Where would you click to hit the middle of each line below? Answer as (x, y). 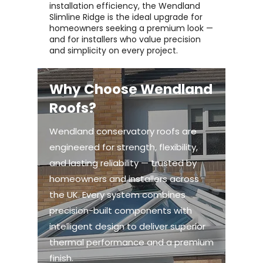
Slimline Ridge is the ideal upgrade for (126, 17)
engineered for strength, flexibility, (124, 147)
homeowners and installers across (124, 179)
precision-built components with (121, 210)
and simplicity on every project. (114, 50)
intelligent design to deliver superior (127, 226)
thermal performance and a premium (131, 242)
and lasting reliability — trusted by (123, 163)
